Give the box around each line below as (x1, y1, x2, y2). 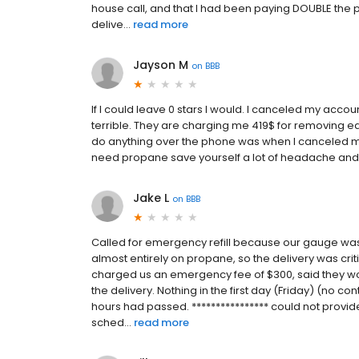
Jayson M (133, 57, 188, 74)
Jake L (133, 190, 169, 207)
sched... (91, 315, 131, 331)
